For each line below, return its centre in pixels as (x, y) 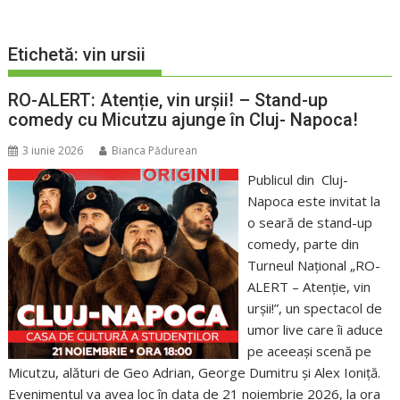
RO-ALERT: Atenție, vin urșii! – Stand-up (168, 100)
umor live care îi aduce (315, 330)
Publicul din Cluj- (297, 180)
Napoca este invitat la (313, 201)
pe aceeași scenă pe (309, 351)
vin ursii (115, 55)
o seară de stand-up (309, 223)
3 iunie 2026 (53, 151)
